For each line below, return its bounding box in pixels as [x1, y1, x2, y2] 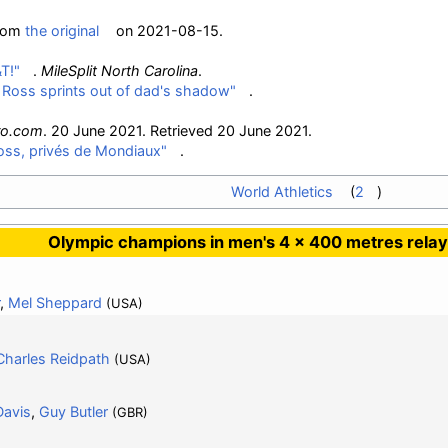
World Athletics [230, 183, 333, 201]
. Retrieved [142, 122, 217, 139]
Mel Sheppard [7, 293, 102, 311]
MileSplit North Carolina [41, 62, 198, 79]
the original [25, 22, 99, 39]
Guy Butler [38, 402, 108, 420]
